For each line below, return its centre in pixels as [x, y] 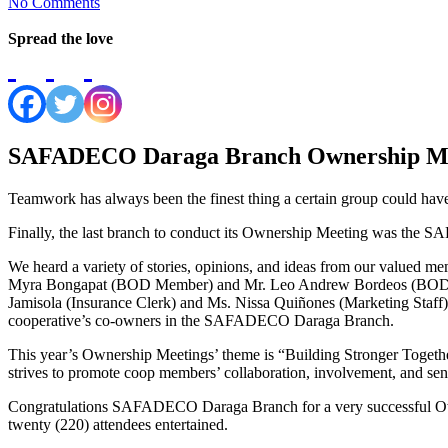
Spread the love [60, 38]
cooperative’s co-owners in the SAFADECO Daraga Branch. [201, 320]
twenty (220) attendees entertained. [118, 424]
